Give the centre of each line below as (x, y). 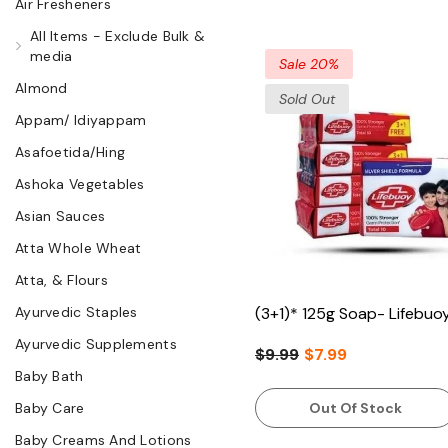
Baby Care (50, 407)
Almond (41, 87)
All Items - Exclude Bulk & (118, 35)
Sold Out (307, 98)
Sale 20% (309, 63)
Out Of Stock (355, 407)
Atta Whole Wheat (78, 247)
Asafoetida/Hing (70, 151)
